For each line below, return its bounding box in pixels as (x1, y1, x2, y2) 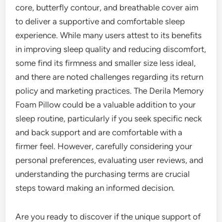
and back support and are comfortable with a (15, 127, 183, 138)
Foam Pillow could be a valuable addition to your (15, 100, 196, 110)
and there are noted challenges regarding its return (15, 72, 204, 82)
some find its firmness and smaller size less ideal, (15, 58, 196, 68)
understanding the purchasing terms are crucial (15, 169, 190, 179)
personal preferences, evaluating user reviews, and (15, 155, 204, 166)
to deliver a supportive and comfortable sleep (15, 16, 185, 27)
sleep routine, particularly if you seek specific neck (15, 113, 202, 124)
